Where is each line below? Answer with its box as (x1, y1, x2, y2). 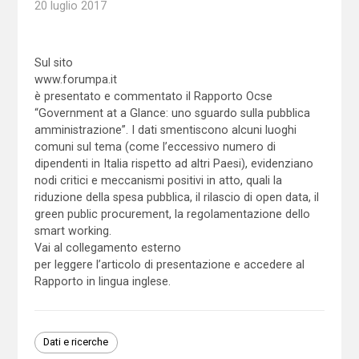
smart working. (34, 224, 111, 237)
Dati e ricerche (43, 336, 109, 349)
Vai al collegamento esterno (34, 240, 181, 254)
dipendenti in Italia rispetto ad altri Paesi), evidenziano (34, 156, 313, 170)
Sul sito (34, 55, 73, 69)
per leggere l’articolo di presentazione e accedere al (34, 257, 305, 271)
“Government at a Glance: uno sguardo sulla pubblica (34, 106, 310, 119)
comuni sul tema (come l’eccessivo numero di (34, 139, 276, 153)
